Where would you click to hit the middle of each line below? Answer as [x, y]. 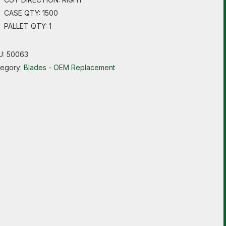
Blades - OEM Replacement [69, 67]
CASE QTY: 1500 [31, 13]
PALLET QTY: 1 [27, 26]
